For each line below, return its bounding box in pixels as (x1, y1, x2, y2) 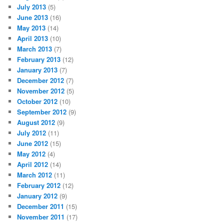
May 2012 (17, 148, 46, 158)
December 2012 (17, 75, 64, 85)
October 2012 (17, 96, 58, 106)
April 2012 (17, 159, 48, 169)
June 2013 (17, 12, 48, 22)
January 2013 (17, 64, 58, 74)
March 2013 (17, 43, 52, 53)
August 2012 (17, 117, 55, 127)
